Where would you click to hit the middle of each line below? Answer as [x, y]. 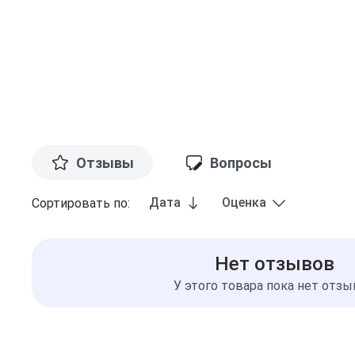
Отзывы [105, 162]
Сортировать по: [81, 203]
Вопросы [241, 162]
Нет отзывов [274, 264]
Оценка [244, 202]
